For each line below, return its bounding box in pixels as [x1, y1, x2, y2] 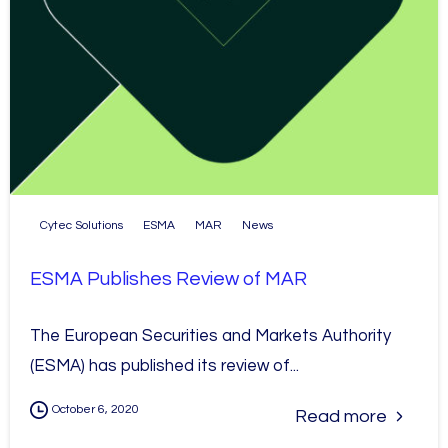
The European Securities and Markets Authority [30, 326, 391, 345]
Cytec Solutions [40, 218, 123, 232]
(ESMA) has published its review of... [30, 356, 299, 375]
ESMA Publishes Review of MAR [30, 268, 307, 289]
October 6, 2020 [52, 402, 139, 416]
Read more [295, 406, 387, 426]
